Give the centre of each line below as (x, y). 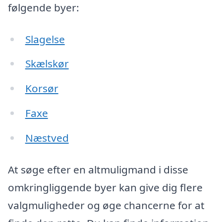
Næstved (47, 138)
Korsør (42, 88)
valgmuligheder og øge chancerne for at (106, 205)
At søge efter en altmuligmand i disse (98, 169)
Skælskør (47, 64)
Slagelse (45, 39)
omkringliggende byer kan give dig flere (105, 187)
